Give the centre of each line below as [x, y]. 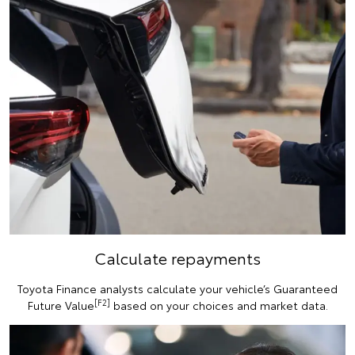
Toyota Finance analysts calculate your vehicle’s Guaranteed [177, 289]
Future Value [61, 305]
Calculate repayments [177, 258]
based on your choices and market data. [219, 305]
